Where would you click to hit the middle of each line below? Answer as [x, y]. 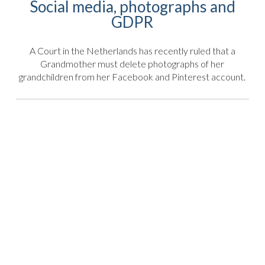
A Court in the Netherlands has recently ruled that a [132, 51]
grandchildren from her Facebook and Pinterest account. [132, 77]
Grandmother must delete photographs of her [132, 64]
